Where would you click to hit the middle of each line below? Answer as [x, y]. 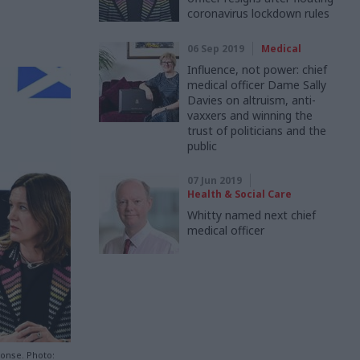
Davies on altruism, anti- [252, 100]
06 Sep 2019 [216, 49]
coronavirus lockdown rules [258, 13]
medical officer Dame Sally [257, 85]
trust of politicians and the [257, 131]
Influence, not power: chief [257, 70]
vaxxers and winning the [250, 115]
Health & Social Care [239, 194]
